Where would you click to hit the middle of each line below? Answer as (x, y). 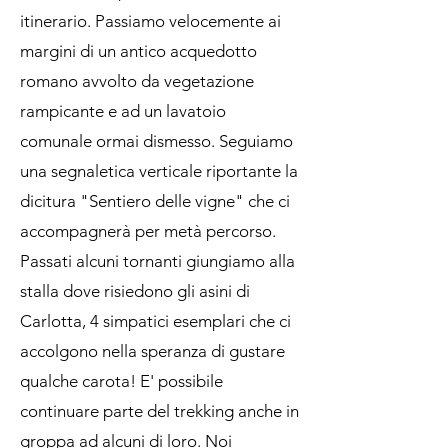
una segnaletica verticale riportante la (159, 171)
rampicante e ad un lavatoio (123, 111)
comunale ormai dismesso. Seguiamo (156, 141)
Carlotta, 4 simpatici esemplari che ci (155, 321)
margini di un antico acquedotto (138, 51)
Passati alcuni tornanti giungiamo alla (157, 261)
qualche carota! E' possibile (121, 381)
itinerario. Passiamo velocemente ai (150, 21)
